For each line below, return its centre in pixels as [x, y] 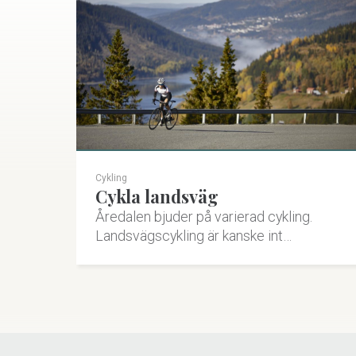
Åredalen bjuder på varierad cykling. [204, 217]
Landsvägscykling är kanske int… [193, 236]
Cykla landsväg [157, 196]
